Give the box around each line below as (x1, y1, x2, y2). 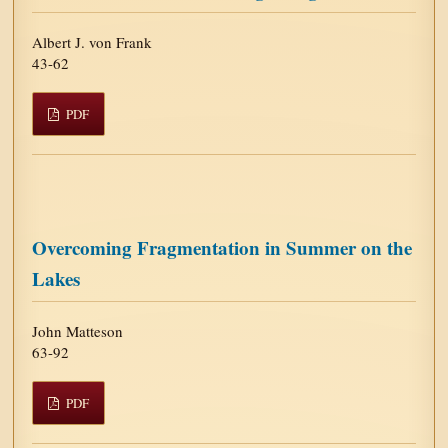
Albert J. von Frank (32, 31, 153, 52)
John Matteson (32, 320, 124, 341)
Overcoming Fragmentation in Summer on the (32, 233, 413, 261)
